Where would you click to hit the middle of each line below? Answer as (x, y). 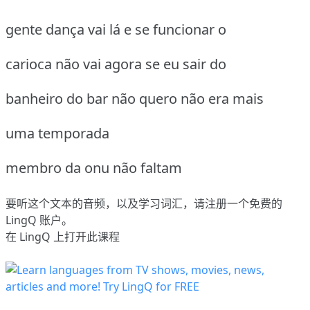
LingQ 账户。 (39, 220)
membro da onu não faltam (94, 168)
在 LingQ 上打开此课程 (63, 237)
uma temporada (57, 134)
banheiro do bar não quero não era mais (135, 99)
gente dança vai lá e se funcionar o (116, 30)
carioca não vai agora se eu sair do (116, 64)
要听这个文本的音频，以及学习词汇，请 (105, 204)
